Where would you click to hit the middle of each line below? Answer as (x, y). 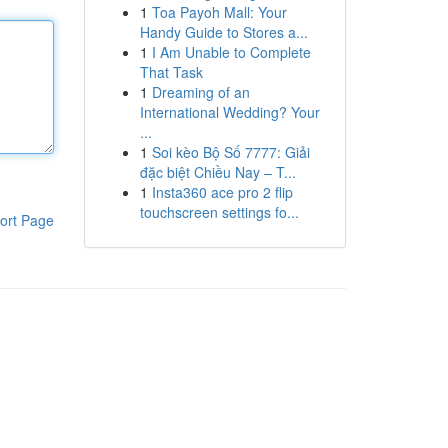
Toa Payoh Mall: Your (219, 12)
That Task (171, 72)
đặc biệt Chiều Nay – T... (217, 172)
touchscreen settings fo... (219, 212)
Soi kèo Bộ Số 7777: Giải (230, 152)
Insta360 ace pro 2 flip (222, 192)
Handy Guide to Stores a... (223, 32)
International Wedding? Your (229, 112)
